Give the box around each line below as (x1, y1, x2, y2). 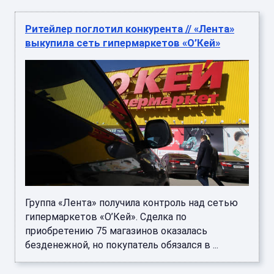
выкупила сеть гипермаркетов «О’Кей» (25, 37, 220, 50)
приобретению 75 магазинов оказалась (25, 224, 207, 237)
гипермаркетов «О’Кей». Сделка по (25, 210, 187, 223)
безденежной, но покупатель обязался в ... (25, 239, 218, 251)
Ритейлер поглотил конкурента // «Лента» (25, 23, 234, 35)
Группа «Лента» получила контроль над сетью (25, 196, 238, 209)
